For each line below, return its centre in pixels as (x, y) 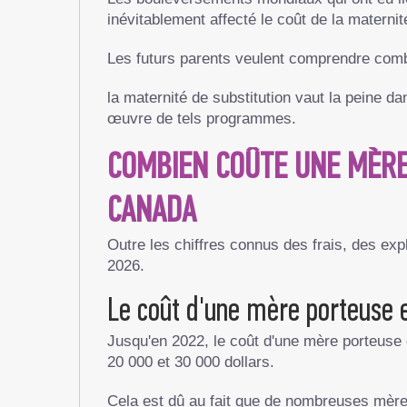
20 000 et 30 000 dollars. (191, 362)
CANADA (152, 212)
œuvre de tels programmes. (202, 118)
